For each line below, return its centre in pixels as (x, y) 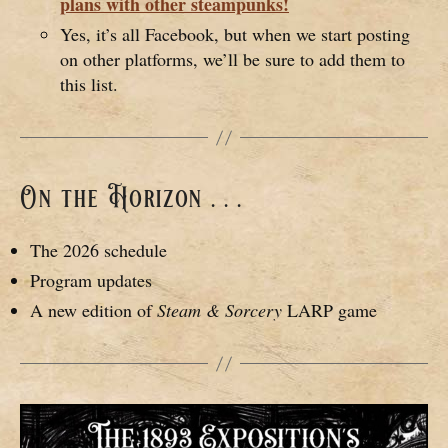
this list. (89, 84)
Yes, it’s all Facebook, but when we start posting (235, 34)
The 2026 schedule (98, 250)
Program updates (91, 280)
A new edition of (93, 310)
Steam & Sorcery (222, 310)
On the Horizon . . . (131, 198)
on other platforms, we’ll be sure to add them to (232, 59)
